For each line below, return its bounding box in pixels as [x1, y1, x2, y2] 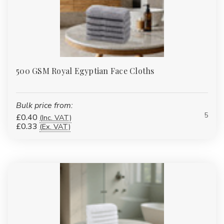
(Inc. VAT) [39, 112, 71, 122]
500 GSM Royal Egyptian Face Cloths [16, 65, 154, 76]
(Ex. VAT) [39, 121, 70, 131]
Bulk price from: [16, 99, 73, 111]
